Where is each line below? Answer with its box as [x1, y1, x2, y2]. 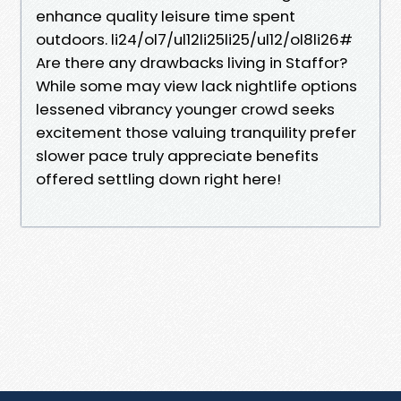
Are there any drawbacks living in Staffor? [36, 51, 347, 73]
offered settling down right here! [36, 167, 281, 190]
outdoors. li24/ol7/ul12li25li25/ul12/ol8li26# [36, 28, 353, 50]
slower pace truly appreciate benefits [36, 144, 319, 166]
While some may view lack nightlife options [36, 74, 357, 97]
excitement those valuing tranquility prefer [36, 121, 356, 143]
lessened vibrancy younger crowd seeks [36, 98, 335, 120]
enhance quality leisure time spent [36, 4, 295, 27]
